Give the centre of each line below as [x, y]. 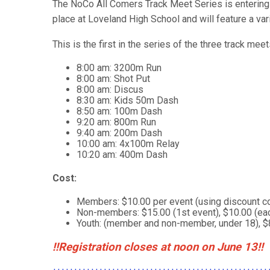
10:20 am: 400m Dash [122, 154]
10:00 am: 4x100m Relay [128, 143]
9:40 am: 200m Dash [119, 133]
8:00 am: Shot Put [113, 78]
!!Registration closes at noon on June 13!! [158, 247]
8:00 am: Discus [110, 89]
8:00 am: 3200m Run [119, 67]
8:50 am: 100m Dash [119, 111]
